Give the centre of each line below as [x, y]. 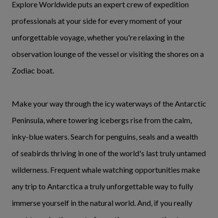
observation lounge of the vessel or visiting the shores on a [108, 54]
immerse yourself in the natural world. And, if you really [102, 203]
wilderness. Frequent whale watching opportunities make [106, 170]
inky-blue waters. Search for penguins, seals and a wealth [105, 137]
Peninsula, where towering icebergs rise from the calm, [102, 120]
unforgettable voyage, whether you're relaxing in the [98, 37]
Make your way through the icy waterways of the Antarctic [109, 104]
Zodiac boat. [33, 71]
